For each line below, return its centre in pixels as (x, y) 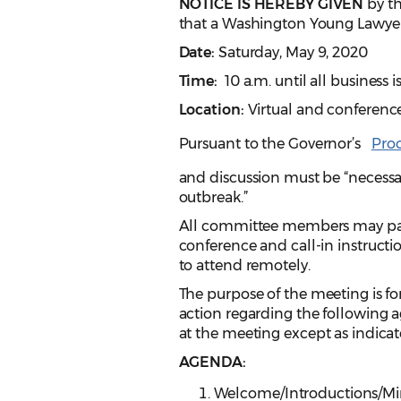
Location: (213, 110)
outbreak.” (213, 198)
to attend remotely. (244, 266)
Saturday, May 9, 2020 (293, 53)
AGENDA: (212, 363)
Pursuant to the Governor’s (271, 144)
